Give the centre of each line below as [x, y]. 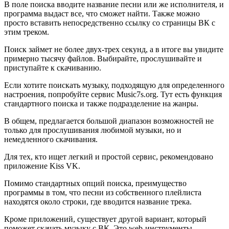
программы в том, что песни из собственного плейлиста [103, 192]
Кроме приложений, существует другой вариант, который [105, 219]
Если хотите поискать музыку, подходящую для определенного [114, 85]
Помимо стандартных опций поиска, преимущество [95, 183]
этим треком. [27, 32]
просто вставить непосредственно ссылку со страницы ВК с [110, 23]
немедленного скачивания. [51, 139]
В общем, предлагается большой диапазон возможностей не [109, 121]
